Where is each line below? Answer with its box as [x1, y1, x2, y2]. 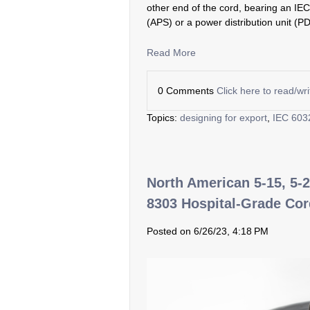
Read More [147, 46, 196, 58]
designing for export [180, 111, 267, 123]
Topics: [147, 111, 180, 123]
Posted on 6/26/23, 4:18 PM [147, 225, 268, 237]
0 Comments [158, 84, 217, 96]
